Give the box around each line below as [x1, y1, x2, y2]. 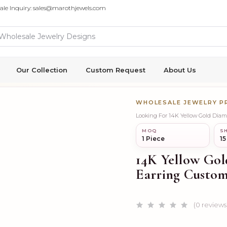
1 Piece [142, 135, 165, 142]
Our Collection [16, 66, 67, 74]
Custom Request [86, 66, 145, 74]
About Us [164, 66, 196, 74]
